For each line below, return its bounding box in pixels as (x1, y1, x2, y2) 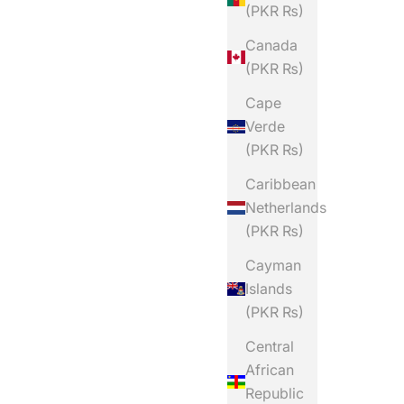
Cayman (245, 256, 301, 274)
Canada (245, 36, 298, 54)
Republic (245, 384, 304, 402)
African (245, 361, 294, 379)
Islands (245, 280, 292, 298)
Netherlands (245, 198, 326, 216)
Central (245, 337, 294, 355)
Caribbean (245, 175, 316, 193)
